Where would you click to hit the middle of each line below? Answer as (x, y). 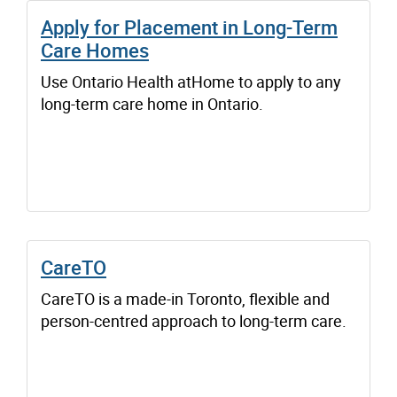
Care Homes (95, 50)
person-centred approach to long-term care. (194, 320)
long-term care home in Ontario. (152, 103)
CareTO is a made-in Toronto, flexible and (185, 298)
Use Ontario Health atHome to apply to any (191, 81)
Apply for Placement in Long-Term (189, 27)
